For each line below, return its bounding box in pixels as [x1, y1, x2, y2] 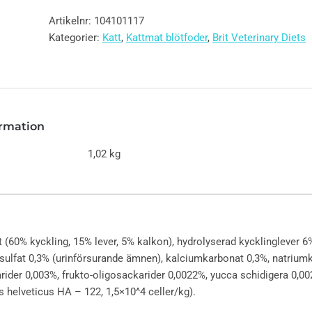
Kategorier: [49, 31, 102, 44]
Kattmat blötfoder [126, 31, 208, 44]
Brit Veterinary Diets [212, 31, 306, 44]
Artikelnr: [49, 15, 94, 27]
